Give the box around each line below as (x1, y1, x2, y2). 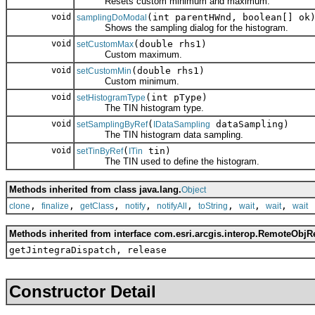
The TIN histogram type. (77, 102, 204, 113)
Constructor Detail (9, 282, 156, 301)
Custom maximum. (77, 49, 182, 60)
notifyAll (157, 200, 187, 211)
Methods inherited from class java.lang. (9, 184, 181, 195)
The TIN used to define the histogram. (77, 155, 259, 167)
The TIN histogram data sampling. (77, 129, 243, 140)
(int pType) (146, 91, 207, 103)
